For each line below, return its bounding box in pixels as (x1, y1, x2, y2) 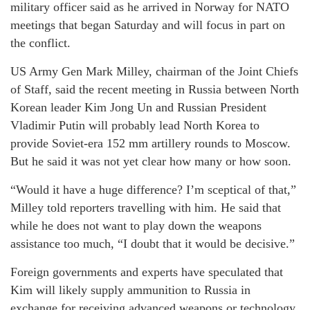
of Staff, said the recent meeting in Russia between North (10, 82, 299, 97)
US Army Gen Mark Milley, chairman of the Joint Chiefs (10, 64, 298, 79)
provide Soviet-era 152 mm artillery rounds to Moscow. (10, 136, 291, 151)
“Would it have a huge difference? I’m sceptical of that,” (10, 183, 296, 197)
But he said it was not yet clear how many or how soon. (10, 154, 291, 169)
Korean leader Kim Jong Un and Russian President (10, 100, 266, 115)
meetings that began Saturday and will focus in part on (10, 18, 285, 33)
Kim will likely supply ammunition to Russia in (10, 283, 250, 298)
